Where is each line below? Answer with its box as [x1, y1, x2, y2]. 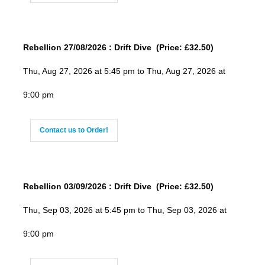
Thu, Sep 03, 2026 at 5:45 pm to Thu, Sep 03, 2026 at [22, 205, 227, 215]
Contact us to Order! [39, 126, 108, 135]
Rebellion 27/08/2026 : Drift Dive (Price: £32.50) [22, 43, 214, 53]
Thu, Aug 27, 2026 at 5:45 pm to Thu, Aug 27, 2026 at [22, 66, 225, 76]
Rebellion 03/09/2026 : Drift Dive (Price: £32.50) [22, 182, 214, 192]
